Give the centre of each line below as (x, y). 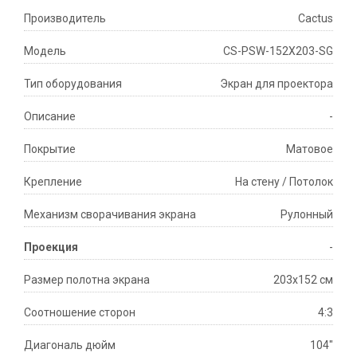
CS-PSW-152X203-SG (278, 51)
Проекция (51, 247)
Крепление (53, 182)
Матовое (310, 149)
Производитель (65, 19)
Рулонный (307, 215)
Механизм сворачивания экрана (110, 215)
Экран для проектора (277, 84)
